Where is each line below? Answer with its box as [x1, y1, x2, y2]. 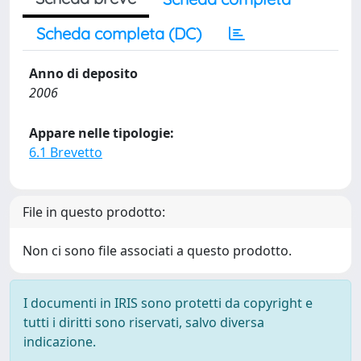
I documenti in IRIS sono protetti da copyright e [23, 294, 313, 312]
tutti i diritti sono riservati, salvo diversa [23, 313, 264, 331]
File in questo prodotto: [23, 203, 165, 221]
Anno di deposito [29, 64, 138, 82]
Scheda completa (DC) [36, 23, 201, 44]
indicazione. [23, 333, 96, 351]
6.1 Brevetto [29, 143, 102, 161]
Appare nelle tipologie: [29, 124, 174, 142]
